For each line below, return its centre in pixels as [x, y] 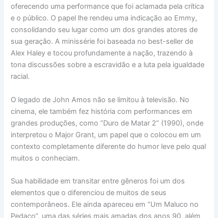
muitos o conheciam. [45, 158]
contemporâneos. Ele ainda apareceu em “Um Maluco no [105, 204]
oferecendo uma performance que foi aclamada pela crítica [108, 7]
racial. [20, 77]
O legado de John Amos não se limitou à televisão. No [100, 100]
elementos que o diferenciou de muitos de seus [89, 192]
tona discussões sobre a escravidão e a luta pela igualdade [108, 65]
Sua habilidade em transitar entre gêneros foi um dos [98, 181]
